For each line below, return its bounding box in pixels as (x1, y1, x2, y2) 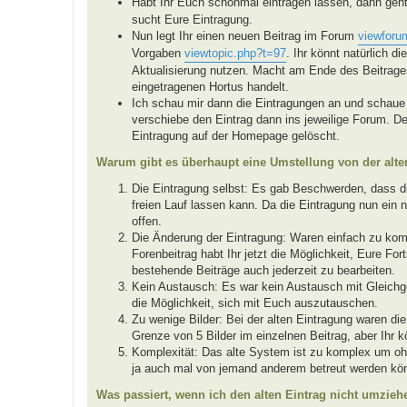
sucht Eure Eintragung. (132, 12, 253, 26)
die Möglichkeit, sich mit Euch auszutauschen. (132, 295, 378, 310)
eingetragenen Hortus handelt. (132, 79, 289, 94)
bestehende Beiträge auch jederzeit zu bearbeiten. (132, 263, 395, 277)
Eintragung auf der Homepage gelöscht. (132, 128, 340, 143)
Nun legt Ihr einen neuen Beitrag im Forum (132, 28, 358, 43)
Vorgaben (132, 45, 184, 60)
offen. (132, 213, 162, 228)
